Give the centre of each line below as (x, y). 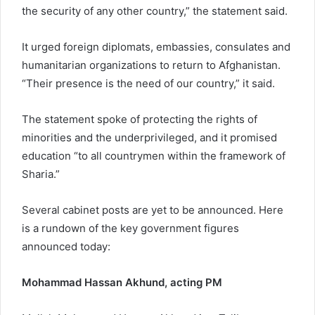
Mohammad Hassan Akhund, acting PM (122, 282)
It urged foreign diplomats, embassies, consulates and (156, 46)
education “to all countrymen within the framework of (154, 155)
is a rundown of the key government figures (130, 228)
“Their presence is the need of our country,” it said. (148, 83)
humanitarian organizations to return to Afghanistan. (151, 65)
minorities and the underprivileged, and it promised (149, 137)
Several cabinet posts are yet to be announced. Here (153, 210)
